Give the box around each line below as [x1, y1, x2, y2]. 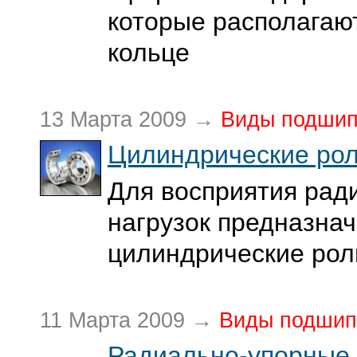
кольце [108, 38, 190, 67]
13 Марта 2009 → [40, 108, 221, 131]
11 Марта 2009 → [40, 308, 219, 332]
